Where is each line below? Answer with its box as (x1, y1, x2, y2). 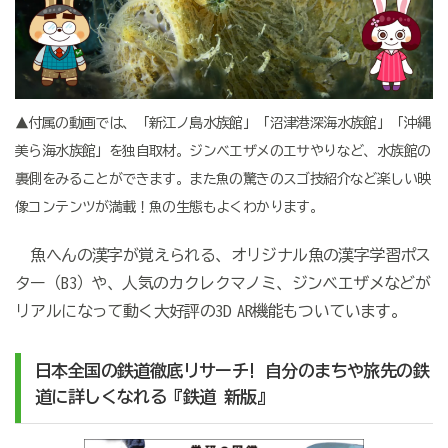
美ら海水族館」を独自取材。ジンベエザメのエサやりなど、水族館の (14, 143, 431, 158)
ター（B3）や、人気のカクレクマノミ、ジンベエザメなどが (14, 274, 431, 291)
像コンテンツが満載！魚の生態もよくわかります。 (14, 199, 324, 214)
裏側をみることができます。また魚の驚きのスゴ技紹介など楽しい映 (14, 171, 431, 186)
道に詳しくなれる (34, 387, 167, 405)
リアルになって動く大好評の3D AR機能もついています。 (14, 302, 407, 319)
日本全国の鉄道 (34, 361, 150, 379)
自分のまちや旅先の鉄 (264, 361, 429, 379)
